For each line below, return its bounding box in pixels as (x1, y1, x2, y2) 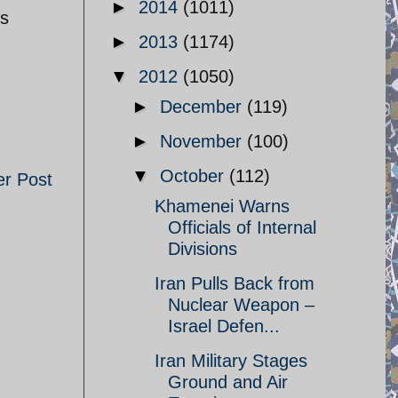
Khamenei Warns (155, 196, 290, 216)
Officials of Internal (168, 218, 316, 237)
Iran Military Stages (155, 351, 307, 370)
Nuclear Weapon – (168, 295, 314, 314)
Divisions (168, 239, 237, 259)
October (160, 166, 229, 186)
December (160, 97, 247, 116)
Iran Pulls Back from (155, 274, 314, 293)
